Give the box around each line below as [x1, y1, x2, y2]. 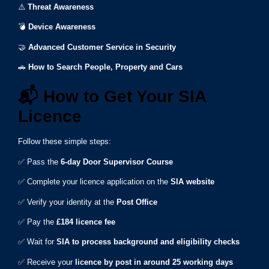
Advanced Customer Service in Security [28, 42, 176, 52]
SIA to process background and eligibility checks [56, 237, 240, 247]
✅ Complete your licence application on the [18, 177, 171, 187]
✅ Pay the [18, 217, 56, 227]
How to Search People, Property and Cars [28, 62, 183, 72]
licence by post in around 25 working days [75, 257, 233, 267]
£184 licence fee [56, 217, 115, 227]
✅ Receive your [18, 257, 75, 267]
